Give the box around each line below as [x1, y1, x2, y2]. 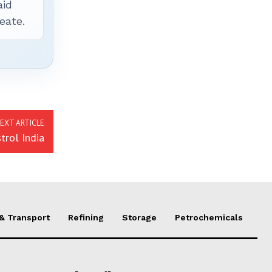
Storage [122, 212, 157, 222]
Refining [68, 212, 104, 222]
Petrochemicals [175, 212, 243, 222]
